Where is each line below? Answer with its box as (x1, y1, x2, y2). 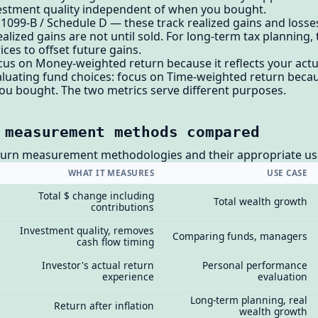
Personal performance (202, 258, 308, 273)
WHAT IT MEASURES (67, 168, 155, 179)
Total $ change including (38, 189, 155, 203)
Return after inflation (54, 299, 155, 313)
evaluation (258, 270, 308, 284)
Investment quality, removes (20, 224, 155, 238)
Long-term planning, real (190, 293, 308, 307)
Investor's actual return (42, 258, 155, 273)
